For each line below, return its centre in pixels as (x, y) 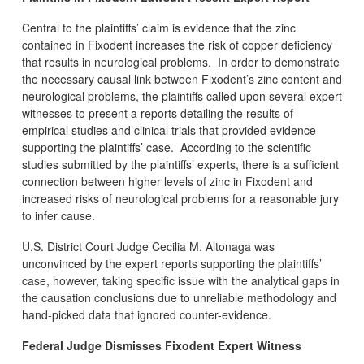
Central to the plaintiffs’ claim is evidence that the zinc (158, 28)
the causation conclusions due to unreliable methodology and (179, 298)
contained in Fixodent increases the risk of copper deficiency (177, 45)
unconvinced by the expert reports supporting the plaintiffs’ (171, 264)
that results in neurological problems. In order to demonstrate (180, 62)
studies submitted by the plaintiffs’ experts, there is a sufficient (180, 165)
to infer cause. (58, 216)
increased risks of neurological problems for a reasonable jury (180, 199)
